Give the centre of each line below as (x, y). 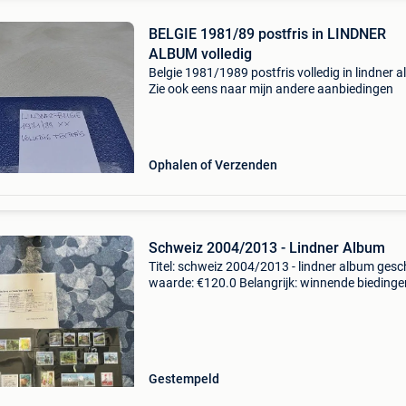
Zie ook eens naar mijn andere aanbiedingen (271, 89)
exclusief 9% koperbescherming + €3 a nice (267, 299)
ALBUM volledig (200, 54)
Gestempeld (184, 379)
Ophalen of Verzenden (213, 165)
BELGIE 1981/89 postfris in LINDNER (267, 34)
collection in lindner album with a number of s (274, 315)
